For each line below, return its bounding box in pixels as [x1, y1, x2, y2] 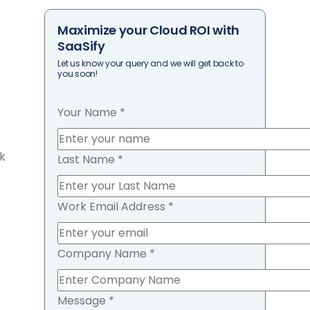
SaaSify [57, 37, 105, 55]
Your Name [57, 104, 120, 121]
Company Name [57, 246, 149, 262]
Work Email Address [57, 199, 168, 215]
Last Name [57, 152, 118, 168]
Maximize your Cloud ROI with [57, 21, 239, 39]
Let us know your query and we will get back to [57, 57, 244, 69]
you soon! [57, 67, 98, 80]
